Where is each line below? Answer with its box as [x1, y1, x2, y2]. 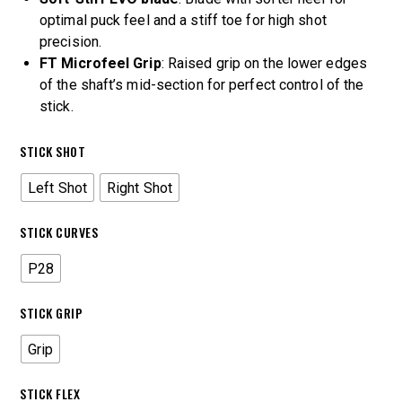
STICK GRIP [20, 303, 83, 323]
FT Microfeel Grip [39, 55, 162, 73]
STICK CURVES [20, 223, 98, 242]
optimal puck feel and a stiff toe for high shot [39, 12, 327, 30]
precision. [39, 33, 101, 51]
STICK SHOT [20, 142, 85, 162]
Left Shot [28, 179, 87, 197]
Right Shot [106, 179, 172, 197]
